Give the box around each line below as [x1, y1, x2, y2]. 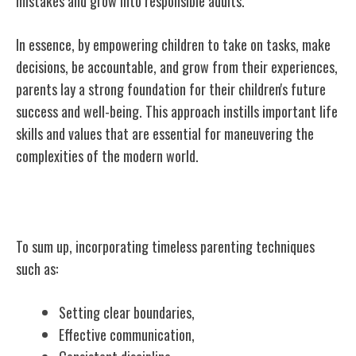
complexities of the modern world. [16, 145, 199, 166]
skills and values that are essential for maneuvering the [16, 122, 314, 144]
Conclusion [16, 187, 102, 220]
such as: [16, 257, 58, 279]
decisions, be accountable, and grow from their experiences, [16, 56, 338, 77]
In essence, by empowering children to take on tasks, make [16, 33, 331, 55]
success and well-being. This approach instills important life [16, 100, 338, 122]
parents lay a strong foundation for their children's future [16, 78, 326, 99]
